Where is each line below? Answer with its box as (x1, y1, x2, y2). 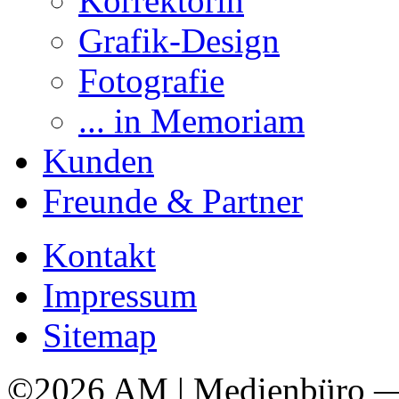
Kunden (43, 142, 154, 180)
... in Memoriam (78, 102, 305, 140)
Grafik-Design (78, 21, 280, 60)
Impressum (43, 276, 197, 314)
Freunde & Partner (43, 182, 303, 220)
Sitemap (43, 316, 157, 354)
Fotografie (78, 61, 224, 100)
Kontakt (43, 236, 156, 274)
